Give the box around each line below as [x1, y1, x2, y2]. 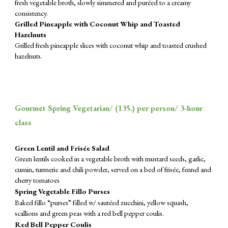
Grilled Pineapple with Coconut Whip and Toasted [15, 19, 181, 28]
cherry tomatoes [15, 175, 60, 185]
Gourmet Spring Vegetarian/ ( [15, 103, 119, 113]
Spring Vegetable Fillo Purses [15, 186, 112, 196]
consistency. [15, 8, 48, 18]
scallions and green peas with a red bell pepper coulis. [15, 208, 164, 218]
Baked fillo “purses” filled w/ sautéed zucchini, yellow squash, [15, 197, 189, 207]
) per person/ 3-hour [132, 103, 203, 113]
